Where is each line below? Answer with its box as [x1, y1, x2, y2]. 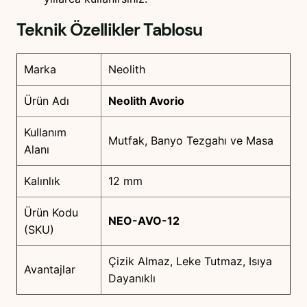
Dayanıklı [108, 271, 156, 285]
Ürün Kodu [24, 205, 78, 219]
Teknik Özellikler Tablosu [16, 19, 203, 42]
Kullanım [24, 125, 66, 139]
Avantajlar [24, 262, 75, 276]
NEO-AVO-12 [108, 213, 180, 228]
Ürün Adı [24, 93, 69, 108]
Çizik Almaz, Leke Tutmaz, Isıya [108, 254, 272, 268]
